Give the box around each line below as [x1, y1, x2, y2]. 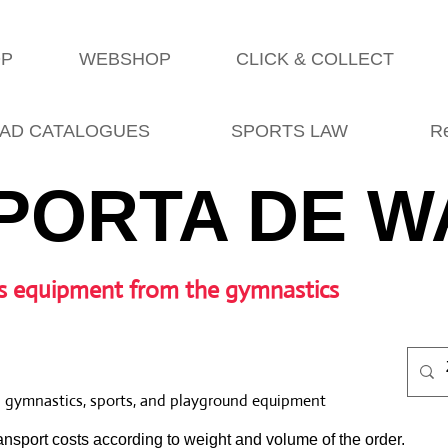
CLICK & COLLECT [236, 49, 395, 69]
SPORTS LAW [231, 121, 349, 141]
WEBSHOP [78, 49, 171, 69]
